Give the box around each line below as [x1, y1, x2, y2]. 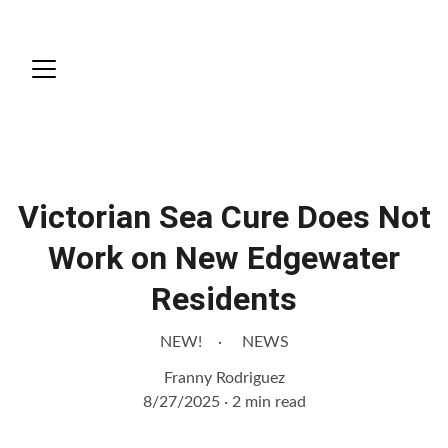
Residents [151, 280, 297, 318]
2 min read [231, 394, 306, 410]
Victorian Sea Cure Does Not [17, 198, 431, 236]
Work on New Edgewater [48, 239, 400, 277]
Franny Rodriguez [163, 370, 285, 386]
